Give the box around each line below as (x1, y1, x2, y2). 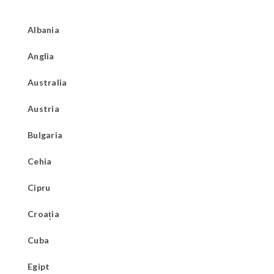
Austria (28, 103, 59, 114)
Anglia (28, 50, 54, 61)
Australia (28, 76, 67, 87)
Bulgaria (28, 129, 63, 140)
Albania (28, 24, 59, 35)
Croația (28, 208, 59, 219)
